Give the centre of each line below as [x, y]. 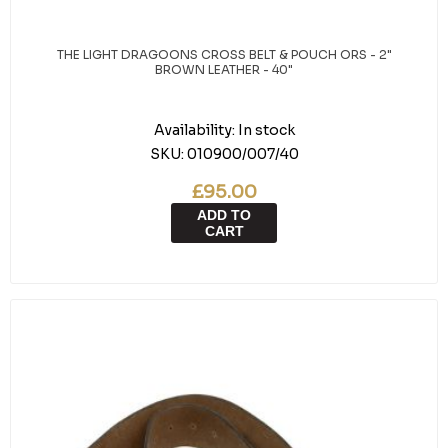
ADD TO [224, 215]
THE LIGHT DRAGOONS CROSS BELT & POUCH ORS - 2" [224, 54]
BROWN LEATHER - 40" [224, 69]
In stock [266, 130]
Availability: [194, 130]
